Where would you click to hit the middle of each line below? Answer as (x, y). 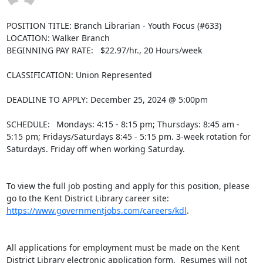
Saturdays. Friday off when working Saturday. (95, 149)
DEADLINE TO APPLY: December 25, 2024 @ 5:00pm (107, 100)
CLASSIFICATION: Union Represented (79, 75)
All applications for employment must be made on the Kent (123, 247)
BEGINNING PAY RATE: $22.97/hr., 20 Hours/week (104, 50)
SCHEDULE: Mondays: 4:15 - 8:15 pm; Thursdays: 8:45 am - (123, 124)
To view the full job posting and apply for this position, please (128, 186)
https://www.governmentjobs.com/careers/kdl (96, 210)
